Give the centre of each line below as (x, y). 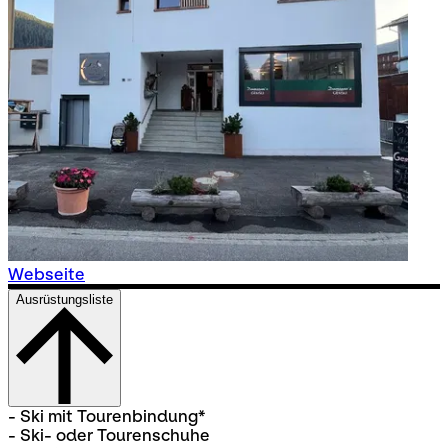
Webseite (46, 275)
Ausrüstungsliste (64, 300)
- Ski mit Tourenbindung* (106, 417)
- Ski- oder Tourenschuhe (109, 436)
